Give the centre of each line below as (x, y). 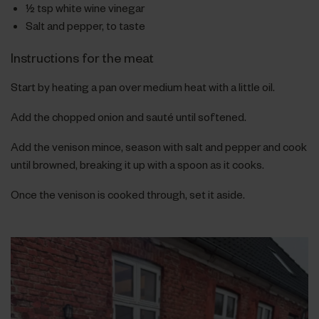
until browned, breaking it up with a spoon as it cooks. (137, 164)
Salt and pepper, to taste (86, 25)
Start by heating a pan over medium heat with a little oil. (142, 87)
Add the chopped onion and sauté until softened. (128, 116)
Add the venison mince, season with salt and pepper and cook (158, 146)
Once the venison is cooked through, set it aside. (127, 194)
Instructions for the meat (82, 57)
